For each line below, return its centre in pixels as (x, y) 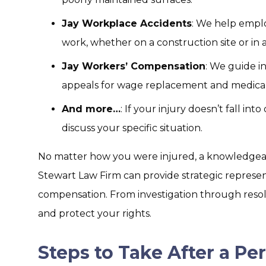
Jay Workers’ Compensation (134, 66)
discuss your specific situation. (132, 128)
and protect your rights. (95, 213)
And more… (91, 109)
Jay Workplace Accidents (127, 23)
